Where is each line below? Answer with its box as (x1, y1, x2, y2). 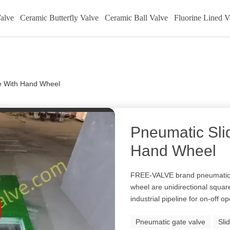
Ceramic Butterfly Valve (20, 13, 99, 22)
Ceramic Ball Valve (104, 13, 168, 22)
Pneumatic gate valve (136, 218, 206, 226)
